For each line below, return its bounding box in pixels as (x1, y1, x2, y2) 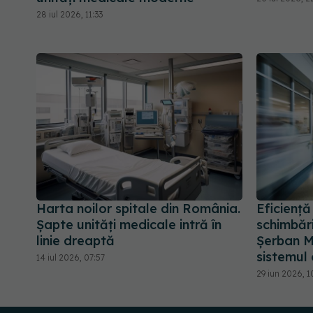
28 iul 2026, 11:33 (36, 8, 103, 20)
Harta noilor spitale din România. (36, 201, 240, 217)
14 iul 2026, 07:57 (36, 252, 105, 263)
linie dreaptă (36, 233, 115, 249)
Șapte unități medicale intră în (36, 217, 221, 233)
